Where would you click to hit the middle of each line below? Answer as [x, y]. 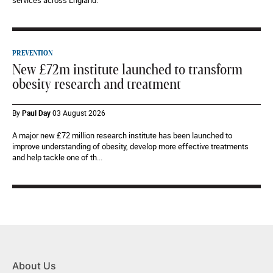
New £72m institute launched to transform [127, 70]
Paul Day [36, 113]
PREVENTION [32, 53]
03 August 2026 [79, 113]
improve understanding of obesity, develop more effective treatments [130, 147]
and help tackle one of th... [57, 158]
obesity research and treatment [97, 85]
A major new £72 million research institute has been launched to [122, 136]
